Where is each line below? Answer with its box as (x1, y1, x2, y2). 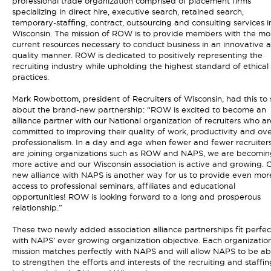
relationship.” (11, 203, 62, 212)
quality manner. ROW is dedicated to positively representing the (11, 51, 263, 59)
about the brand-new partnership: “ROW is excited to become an (11, 105, 266, 114)
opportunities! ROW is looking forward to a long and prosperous (11, 192, 261, 201)
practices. (11, 73, 49, 81)
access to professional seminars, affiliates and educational (11, 181, 235, 190)
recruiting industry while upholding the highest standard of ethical (11, 62, 269, 70)
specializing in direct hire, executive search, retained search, (11, 7, 244, 16)
